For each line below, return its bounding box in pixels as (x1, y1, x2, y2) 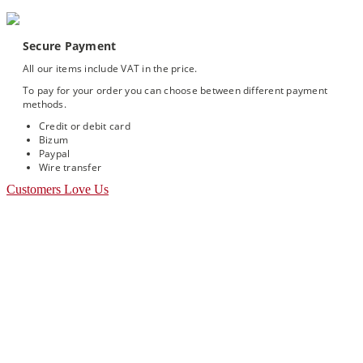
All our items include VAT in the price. (23, 62, 198, 76)
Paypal (39, 147, 70, 161)
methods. (23, 97, 70, 112)
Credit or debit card (39, 119, 130, 134)
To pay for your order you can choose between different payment (23, 83, 328, 98)
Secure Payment (23, 38, 117, 54)
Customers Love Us (6, 182, 109, 197)
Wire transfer (39, 160, 102, 175)
